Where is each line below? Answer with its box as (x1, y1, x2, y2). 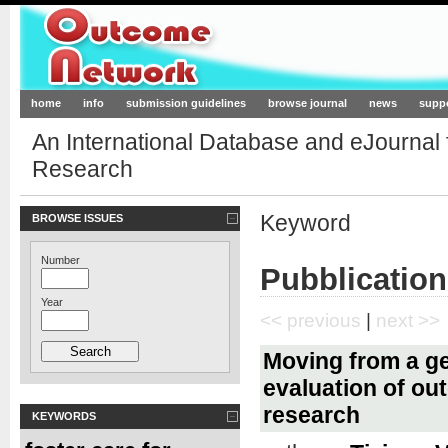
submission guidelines (126, 97, 246, 110)
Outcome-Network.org (53, 29, 374, 67)
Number (41, 253, 80, 266)
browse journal (268, 97, 347, 110)
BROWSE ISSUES (32, 211, 123, 224)
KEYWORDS (32, 409, 96, 422)
